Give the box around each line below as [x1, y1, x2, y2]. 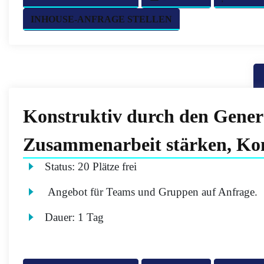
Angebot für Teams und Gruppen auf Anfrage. [48, 186, 258, 198]
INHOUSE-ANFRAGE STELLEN [31, 14, 172, 24]
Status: [45, 160, 78, 173]
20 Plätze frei [78, 160, 137, 173]
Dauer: [45, 211, 78, 223]
